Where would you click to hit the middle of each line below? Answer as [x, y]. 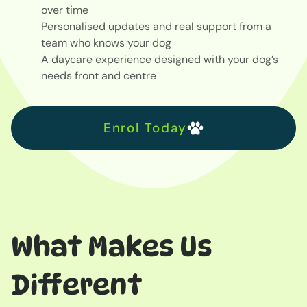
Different [77, 284]
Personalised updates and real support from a [156, 26]
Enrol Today [145, 128]
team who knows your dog [108, 42]
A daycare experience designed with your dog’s [160, 59]
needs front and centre [100, 75]
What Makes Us [112, 246]
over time [66, 10]
